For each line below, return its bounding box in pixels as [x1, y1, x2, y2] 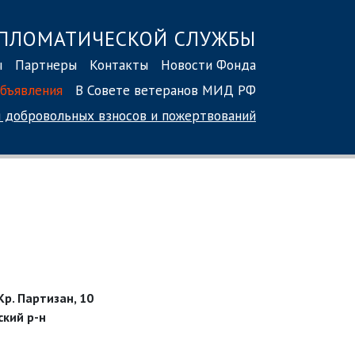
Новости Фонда [161, 55, 256, 74]
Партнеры [15, 55, 77, 74]
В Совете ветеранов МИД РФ [75, 80, 256, 99]
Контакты [90, 55, 148, 74]
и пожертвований [147, 105, 256, 124]
